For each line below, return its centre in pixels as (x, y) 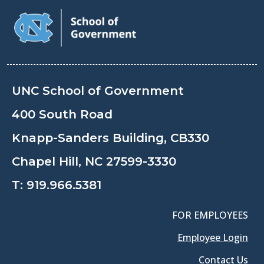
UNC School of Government (98, 90)
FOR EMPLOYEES (210, 215)
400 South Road (62, 114)
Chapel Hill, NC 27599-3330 (94, 161)
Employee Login (213, 237)
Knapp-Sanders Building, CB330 (110, 138)
